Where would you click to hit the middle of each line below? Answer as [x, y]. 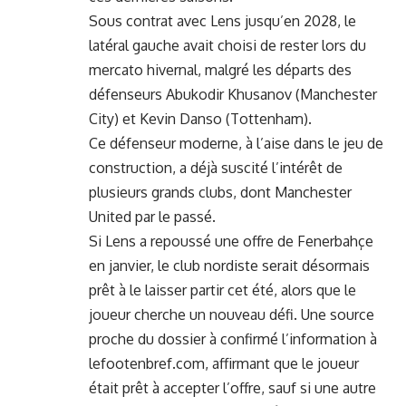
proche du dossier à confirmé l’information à [233, 339]
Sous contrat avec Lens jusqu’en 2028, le [222, 21]
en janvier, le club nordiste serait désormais [229, 266]
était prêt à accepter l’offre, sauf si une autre [232, 388]
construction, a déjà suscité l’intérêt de [216, 168]
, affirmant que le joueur [282, 364]
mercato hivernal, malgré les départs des [220, 70]
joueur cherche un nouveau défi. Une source [232, 315]
